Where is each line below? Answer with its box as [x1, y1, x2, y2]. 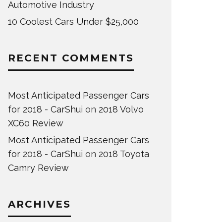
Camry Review [8, 163, 69, 173]
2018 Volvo [99, 104, 144, 115]
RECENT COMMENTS [8, 52, 134, 64]
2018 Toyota [99, 149, 149, 160]
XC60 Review [8, 118, 63, 129]
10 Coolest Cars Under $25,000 [8, 16, 139, 27]
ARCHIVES [8, 198, 71, 211]
